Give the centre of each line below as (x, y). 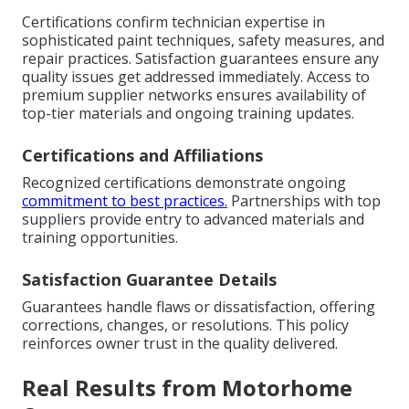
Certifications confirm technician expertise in (173, 21)
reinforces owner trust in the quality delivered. (180, 343)
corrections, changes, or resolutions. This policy (185, 325)
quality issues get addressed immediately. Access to (196, 76)
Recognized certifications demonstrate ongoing (184, 182)
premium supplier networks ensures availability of (194, 94)
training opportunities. (100, 237)
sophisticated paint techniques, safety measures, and (203, 40)
